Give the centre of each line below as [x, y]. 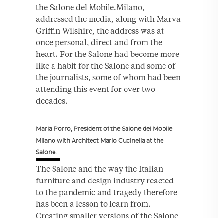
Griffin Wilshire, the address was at [100, 30]
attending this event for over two [96, 89]
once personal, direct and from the [99, 42]
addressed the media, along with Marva [108, 19]
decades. [52, 100]
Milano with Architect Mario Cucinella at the [100, 140]
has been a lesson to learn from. [93, 204]
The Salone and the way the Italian [100, 169]
